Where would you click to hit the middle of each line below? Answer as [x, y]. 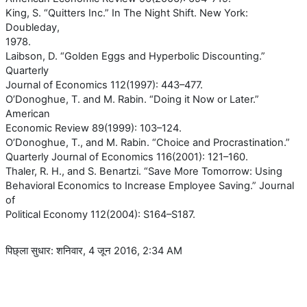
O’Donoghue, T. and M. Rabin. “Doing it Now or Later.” [132, 99]
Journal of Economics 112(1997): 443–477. [104, 85]
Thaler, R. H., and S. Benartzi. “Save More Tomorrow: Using [144, 171]
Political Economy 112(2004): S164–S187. [100, 214]
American [28, 113]
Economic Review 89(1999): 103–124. [94, 128]
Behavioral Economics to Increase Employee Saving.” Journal [150, 185]
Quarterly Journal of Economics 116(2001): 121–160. [127, 157]
